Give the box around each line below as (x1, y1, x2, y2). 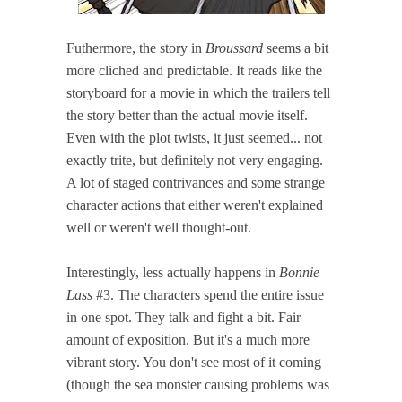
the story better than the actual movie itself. (66, 107, 308, 123)
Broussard (205, 39, 263, 56)
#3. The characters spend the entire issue (92, 286, 324, 302)
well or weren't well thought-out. (66, 219, 251, 235)
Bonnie (279, 264, 319, 280)
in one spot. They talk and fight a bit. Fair (66, 309, 301, 325)
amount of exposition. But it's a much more (66, 331, 310, 347)
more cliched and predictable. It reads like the (66, 62, 322, 78)
